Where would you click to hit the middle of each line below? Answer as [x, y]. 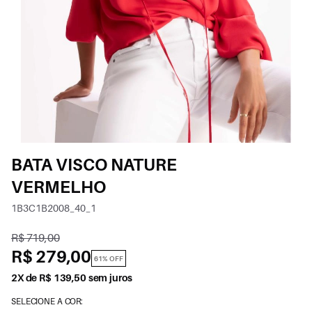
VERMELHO [58, 187]
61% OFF [108, 258]
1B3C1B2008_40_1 [54, 208]
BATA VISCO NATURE [94, 164]
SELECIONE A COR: [47, 301]
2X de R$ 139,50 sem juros [72, 277]
